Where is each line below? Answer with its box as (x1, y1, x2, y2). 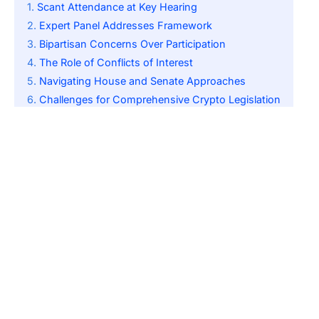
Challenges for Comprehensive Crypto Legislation (39, 93, 281, 106)
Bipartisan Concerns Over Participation (39, 38, 226, 51)
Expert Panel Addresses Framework (39, 19, 212, 32)
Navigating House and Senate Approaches (39, 75, 246, 88)
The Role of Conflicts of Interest (39, 56, 193, 69)
